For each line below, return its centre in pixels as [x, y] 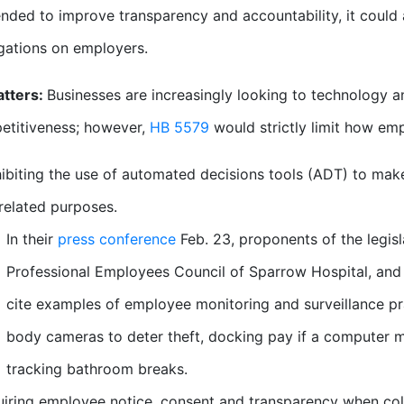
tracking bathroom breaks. [96, 369]
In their [32, 239]
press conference [116, 239]
